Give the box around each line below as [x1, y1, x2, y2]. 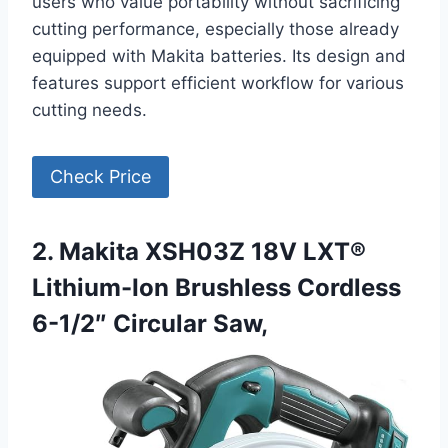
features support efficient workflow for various [32, 73, 404, 94]
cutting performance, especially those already [32, 19, 399, 40]
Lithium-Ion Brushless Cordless [32, 273, 401, 303]
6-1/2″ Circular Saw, [32, 309, 268, 339]
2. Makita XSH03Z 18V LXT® [32, 237, 366, 267]
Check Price [50, 166, 151, 188]
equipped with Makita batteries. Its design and [32, 46, 406, 67]
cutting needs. [32, 100, 147, 121]
